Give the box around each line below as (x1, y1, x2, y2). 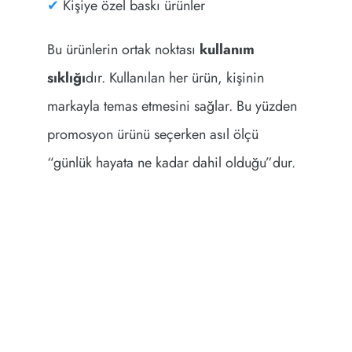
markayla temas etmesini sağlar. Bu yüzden (46, 95, 297, 116)
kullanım (199, 38, 255, 60)
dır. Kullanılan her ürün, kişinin (85, 67, 264, 88)
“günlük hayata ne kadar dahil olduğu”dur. (46, 152, 295, 173)
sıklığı (46, 67, 86, 88)
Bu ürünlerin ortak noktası (46, 38, 200, 60)
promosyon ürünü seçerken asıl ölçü (46, 123, 258, 145)
